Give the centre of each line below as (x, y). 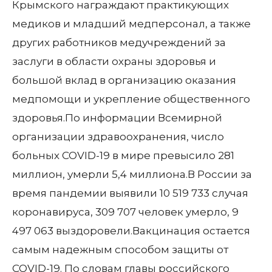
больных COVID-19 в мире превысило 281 (123, 155)
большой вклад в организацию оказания (124, 80)
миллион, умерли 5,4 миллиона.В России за (132, 174)
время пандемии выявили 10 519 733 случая (130, 193)
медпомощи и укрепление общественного (131, 99)
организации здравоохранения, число (118, 137)
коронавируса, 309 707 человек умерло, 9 (125, 212)
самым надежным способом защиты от (120, 250)
